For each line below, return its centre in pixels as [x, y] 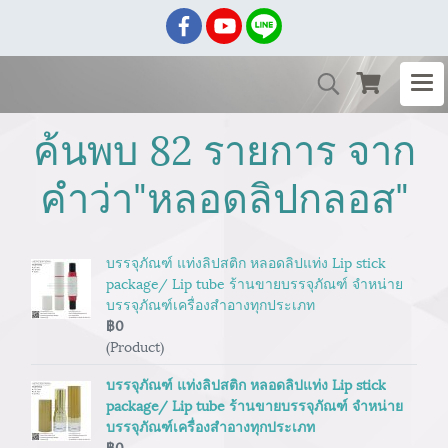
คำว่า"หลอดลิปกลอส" [224, 194]
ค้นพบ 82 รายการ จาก [224, 146]
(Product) [135, 345]
